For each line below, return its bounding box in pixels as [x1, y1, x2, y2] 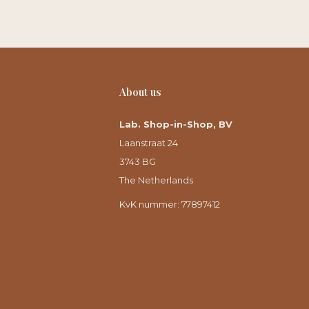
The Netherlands [119, 175, 193, 186]
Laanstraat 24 [119, 137, 178, 148]
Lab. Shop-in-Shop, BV [119, 119, 232, 130]
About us [119, 85, 161, 99]
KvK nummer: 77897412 [119, 199, 220, 210]
